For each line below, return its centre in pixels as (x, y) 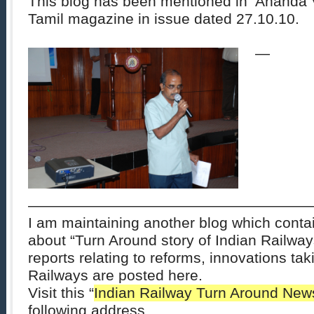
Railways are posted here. (115, 276)
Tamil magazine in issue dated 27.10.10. (164, 19)
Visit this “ (61, 293)
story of (186, 241)
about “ (52, 241)
